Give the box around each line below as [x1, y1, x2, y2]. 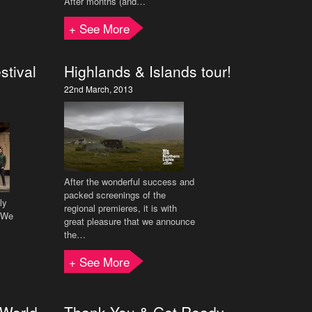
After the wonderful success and [64, 175, 194, 188]
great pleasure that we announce [64, 214, 195, 228]
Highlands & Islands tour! [64, 61, 231, 81]
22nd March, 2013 [64, 83, 133, 95]
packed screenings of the [64, 188, 166, 201]
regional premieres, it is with [64, 201, 177, 214]
